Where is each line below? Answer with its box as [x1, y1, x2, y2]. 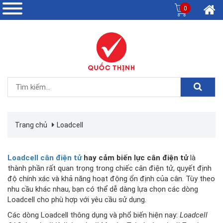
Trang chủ [15, 121, 47, 129]
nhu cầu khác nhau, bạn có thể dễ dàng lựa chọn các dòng [7, 185, 198, 194]
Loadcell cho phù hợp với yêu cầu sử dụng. [7, 195, 146, 204]
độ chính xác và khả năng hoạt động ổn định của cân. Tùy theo [7, 174, 215, 183]
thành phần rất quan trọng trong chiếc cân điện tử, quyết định [7, 164, 212, 173]
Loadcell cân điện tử [7, 153, 82, 162]
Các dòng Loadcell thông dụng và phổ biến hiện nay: [7, 211, 180, 220]
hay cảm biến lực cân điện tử [82, 153, 188, 162]
